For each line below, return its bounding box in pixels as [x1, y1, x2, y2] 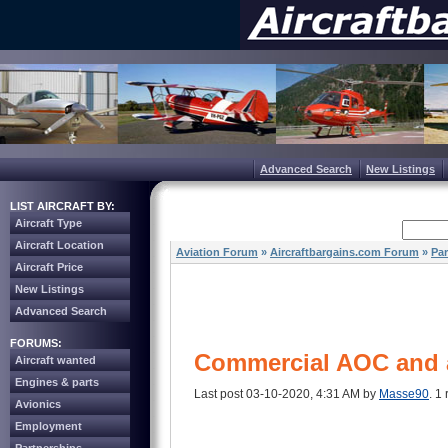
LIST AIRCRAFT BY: [10, 200, 115, 212]
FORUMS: [10, 337, 62, 349]
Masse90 [379, 387, 429, 401]
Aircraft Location [15, 239, 104, 251]
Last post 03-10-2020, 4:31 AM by [194, 387, 379, 401]
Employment [15, 420, 82, 432]
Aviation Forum [176, 246, 258, 258]
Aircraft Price [15, 261, 83, 273]
